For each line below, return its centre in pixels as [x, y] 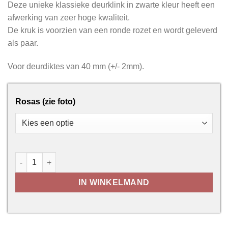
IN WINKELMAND [114, 183]
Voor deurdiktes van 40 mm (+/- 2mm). [76, 67]
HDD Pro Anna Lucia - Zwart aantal [81, 158]
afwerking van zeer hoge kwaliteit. [69, 18]
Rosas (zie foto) [45, 101]
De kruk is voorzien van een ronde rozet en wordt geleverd [112, 31]
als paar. [23, 43]
